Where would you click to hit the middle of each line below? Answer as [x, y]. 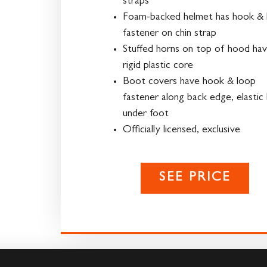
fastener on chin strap [170, 34]
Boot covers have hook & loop [189, 82]
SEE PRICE [195, 178]
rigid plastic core [158, 66]
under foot [146, 114]
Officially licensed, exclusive [181, 130]
